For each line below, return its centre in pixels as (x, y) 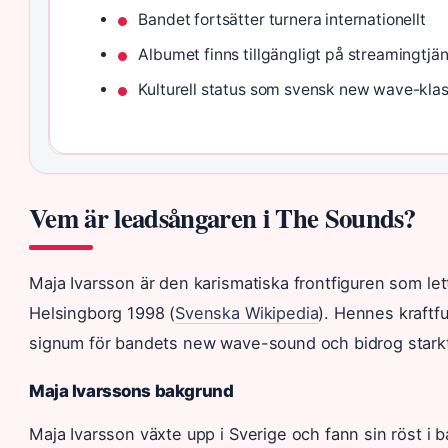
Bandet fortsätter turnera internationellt (282, 19)
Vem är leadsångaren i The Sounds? (222, 217)
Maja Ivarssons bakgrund (131, 390)
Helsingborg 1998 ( (102, 312)
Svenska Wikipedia (247, 312)
